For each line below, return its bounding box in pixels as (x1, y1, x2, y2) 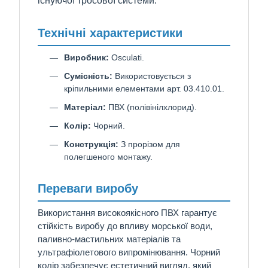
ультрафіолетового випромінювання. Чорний (38, 246, 220, 257)
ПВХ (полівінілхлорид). (106, 102, 197, 112)
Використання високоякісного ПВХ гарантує (38, 207, 217, 218)
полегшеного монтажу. (64, 151, 153, 162)
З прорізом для (118, 139, 180, 149)
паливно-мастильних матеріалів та (38, 233, 181, 244)
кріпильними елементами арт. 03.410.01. (64, 83, 224, 93)
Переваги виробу (38, 181, 138, 195)
